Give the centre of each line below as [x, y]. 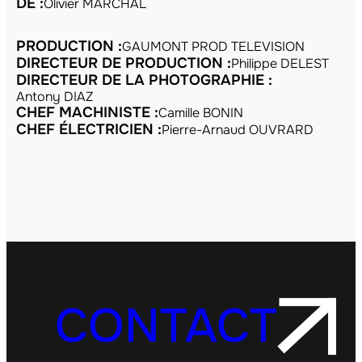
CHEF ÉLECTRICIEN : [89, 129]
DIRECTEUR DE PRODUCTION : [124, 63]
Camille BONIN [201, 113]
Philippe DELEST [280, 63]
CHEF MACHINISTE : [87, 112]
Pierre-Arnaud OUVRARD [238, 130]
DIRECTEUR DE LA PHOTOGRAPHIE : [144, 80]
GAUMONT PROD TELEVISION [213, 46]
